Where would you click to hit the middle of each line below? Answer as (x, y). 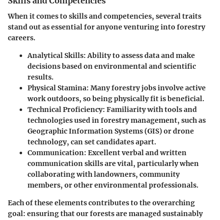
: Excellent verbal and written (135, 153)
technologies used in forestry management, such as (117, 121)
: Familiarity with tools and (150, 110)
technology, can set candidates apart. (92, 142)
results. (41, 77)
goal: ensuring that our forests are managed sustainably (105, 214)
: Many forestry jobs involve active (146, 88)
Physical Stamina (57, 88)
